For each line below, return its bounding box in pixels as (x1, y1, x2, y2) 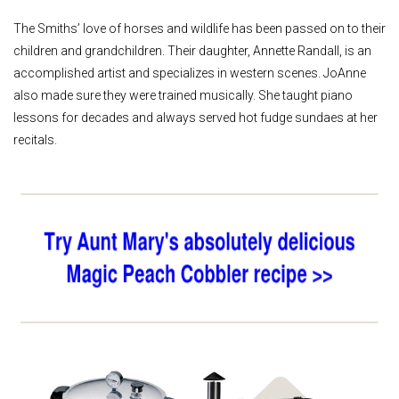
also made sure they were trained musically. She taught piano (13, 87, 353, 102)
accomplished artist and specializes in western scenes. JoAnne (13, 65, 366, 80)
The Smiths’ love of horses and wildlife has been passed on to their (13, 20, 386, 36)
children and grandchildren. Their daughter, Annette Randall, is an (13, 43, 371, 58)
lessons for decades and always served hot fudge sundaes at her (13, 110, 378, 125)
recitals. (13, 132, 57, 147)
